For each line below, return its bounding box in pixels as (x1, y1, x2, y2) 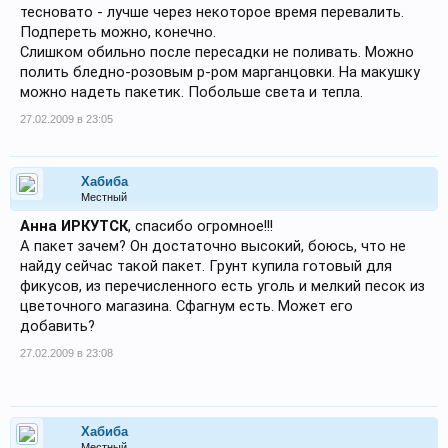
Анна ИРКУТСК (20, 217, 128, 235)
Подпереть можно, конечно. (20, 23, 216, 41)
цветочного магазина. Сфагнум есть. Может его (20, 297, 353, 315)
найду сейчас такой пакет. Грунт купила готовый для (20, 257, 392, 275)
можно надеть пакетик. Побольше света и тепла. (20, 83, 363, 101)
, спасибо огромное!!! (128, 217, 273, 235)
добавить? (20, 317, 95, 335)
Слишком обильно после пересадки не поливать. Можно (20, 43, 414, 61)
